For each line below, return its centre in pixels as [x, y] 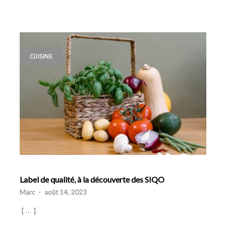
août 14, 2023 [66, 192]
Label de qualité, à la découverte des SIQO [92, 180]
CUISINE [41, 56]
